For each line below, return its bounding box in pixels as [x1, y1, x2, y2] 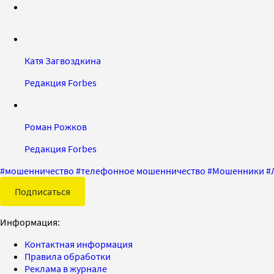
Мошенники [212, 164, 264, 177]
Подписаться [15, 185, 70, 198]
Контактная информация [24, 237, 133, 250]
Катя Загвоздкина [24, 54, 101, 67]
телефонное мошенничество [81, 164, 206, 177]
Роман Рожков [24, 120, 87, 133]
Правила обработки [24, 250, 111, 262]
